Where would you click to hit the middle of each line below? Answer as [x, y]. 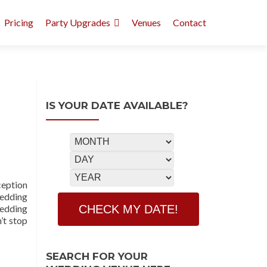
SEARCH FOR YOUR [97, 256]
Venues [146, 22]
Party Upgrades [78, 22]
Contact [190, 22]
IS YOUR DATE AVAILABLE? [117, 105]
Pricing [19, 22]
